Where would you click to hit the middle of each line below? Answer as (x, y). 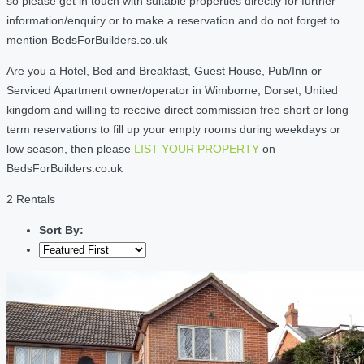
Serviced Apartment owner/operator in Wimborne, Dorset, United (172, 90)
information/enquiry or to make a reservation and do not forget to (173, 20)
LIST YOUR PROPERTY (197, 148)
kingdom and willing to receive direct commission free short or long (178, 109)
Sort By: (61, 230)
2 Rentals (31, 199)
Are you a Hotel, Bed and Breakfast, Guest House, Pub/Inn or (164, 70)
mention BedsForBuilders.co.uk (87, 39)
